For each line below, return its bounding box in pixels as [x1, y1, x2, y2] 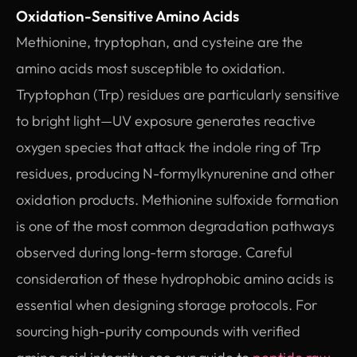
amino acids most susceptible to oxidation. [16, 58, 285, 77]
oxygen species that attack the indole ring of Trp [16, 137, 321, 156]
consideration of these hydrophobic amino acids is [16, 269, 334, 288]
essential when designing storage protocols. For [16, 295, 317, 314]
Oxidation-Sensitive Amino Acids [16, 6, 239, 25]
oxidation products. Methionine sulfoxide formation [16, 190, 339, 209]
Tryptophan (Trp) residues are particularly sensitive [16, 84, 339, 104]
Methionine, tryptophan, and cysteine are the [16, 32, 303, 51]
